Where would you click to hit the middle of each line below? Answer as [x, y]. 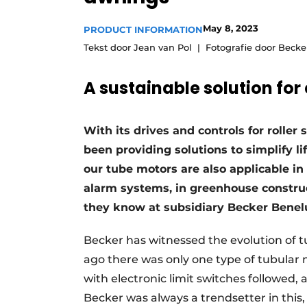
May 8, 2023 [231, 28]
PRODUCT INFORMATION [143, 30]
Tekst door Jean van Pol [138, 48]
